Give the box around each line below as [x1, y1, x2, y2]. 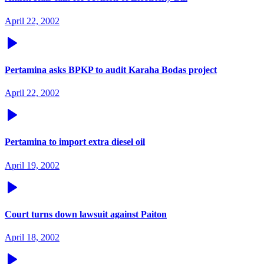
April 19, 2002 [5, 160, 60, 170]
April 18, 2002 [5, 232, 60, 243]
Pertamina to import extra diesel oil [5, 137, 145, 147]
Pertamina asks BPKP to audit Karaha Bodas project [5, 64, 217, 75]
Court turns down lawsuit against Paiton [5, 209, 167, 219]
